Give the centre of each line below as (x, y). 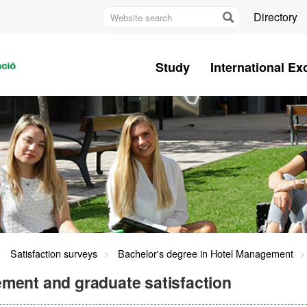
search (119, 28)
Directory (275, 17)
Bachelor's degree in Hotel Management (206, 253)
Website (123, 13)
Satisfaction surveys (54, 253)
